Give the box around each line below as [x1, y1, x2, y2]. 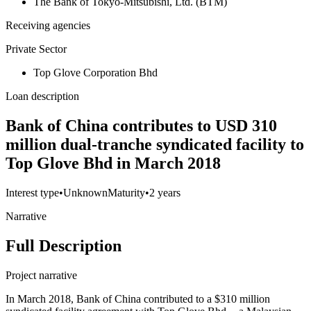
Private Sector [6, 43, 67, 56]
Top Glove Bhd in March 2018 [6, 154, 221, 173]
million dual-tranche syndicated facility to [6, 135, 304, 154]
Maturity [108, 187, 145, 199]
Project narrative [6, 269, 77, 282]
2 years [149, 187, 180, 199]
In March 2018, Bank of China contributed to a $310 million [6, 293, 270, 305]
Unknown [63, 187, 108, 199]
